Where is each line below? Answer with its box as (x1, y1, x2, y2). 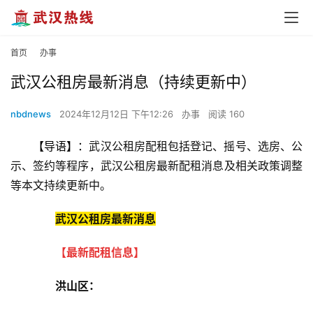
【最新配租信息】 (55, 245, 145, 260)
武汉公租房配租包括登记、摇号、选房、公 (89, 139, 303, 154)
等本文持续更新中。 (10, 178, 111, 193)
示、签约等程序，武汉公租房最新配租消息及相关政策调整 (10, 159, 303, 173)
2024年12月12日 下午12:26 (59, 108, 176, 120)
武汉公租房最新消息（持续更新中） (10, 73, 256, 92)
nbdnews (10, 108, 51, 120)
